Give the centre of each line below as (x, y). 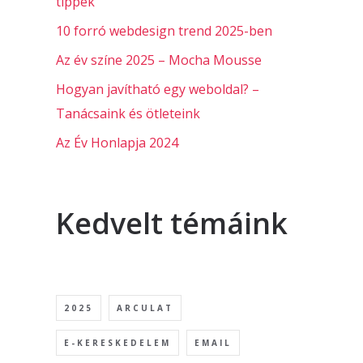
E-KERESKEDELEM (117, 343)
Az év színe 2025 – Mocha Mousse (158, 60)
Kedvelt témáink (171, 224)
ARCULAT (145, 308)
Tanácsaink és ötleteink (128, 114)
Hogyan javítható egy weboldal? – (157, 90)
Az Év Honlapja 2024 (117, 143)
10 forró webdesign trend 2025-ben (164, 31)
